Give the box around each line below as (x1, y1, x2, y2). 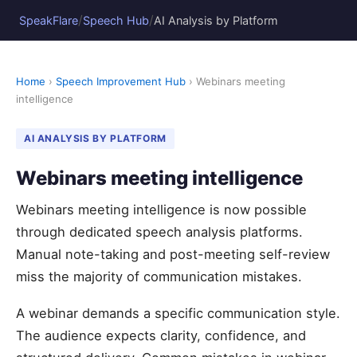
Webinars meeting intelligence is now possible (16, 202, 307, 218)
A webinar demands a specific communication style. (16, 305, 340, 321)
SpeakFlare (19, 13, 78, 27)
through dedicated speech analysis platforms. (16, 224, 303, 240)
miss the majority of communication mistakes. (16, 269, 302, 284)
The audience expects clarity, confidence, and (16, 328, 306, 343)
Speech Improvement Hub (56, 75, 186, 88)
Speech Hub (83, 13, 149, 27)
